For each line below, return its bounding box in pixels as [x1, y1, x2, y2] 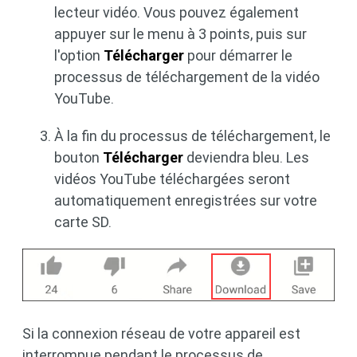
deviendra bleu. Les [183, 148, 309, 166]
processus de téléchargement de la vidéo [54, 68, 320, 85]
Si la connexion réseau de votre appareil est [22, 325, 300, 343]
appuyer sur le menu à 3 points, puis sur [54, 25, 307, 42]
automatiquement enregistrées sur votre [54, 191, 317, 209]
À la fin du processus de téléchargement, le [54, 127, 331, 144]
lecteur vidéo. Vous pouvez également [54, 3, 299, 21]
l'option [54, 46, 104, 64]
